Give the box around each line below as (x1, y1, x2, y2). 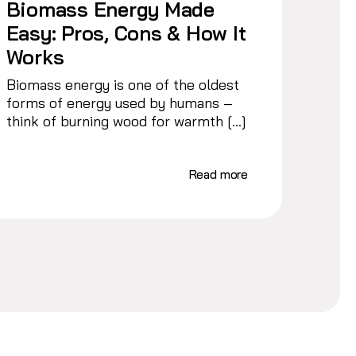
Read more (188, 166, 249, 182)
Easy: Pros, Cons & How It (6, 20, 246, 45)
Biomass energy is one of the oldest (6, 75, 239, 94)
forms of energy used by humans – (6, 93, 233, 112)
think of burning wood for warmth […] (6, 111, 246, 130)
